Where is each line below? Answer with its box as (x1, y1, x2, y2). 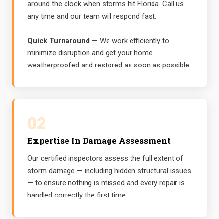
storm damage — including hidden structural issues (27, 166, 191, 175)
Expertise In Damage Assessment (27, 134, 171, 146)
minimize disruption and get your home (27, 48, 153, 57)
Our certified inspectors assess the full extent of (27, 153, 183, 163)
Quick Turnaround (27, 36, 90, 45)
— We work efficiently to (90, 36, 169, 45)
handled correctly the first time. (27, 190, 127, 199)
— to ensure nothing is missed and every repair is (27, 178, 185, 187)
